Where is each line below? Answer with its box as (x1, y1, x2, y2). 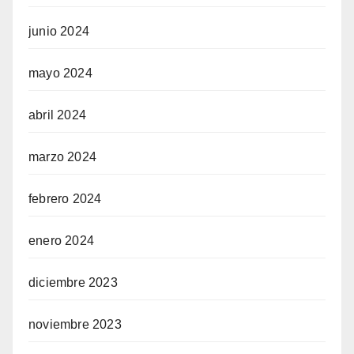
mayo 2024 (28, 66, 92, 80)
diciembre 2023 (28, 276, 118, 289)
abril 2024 (28, 108, 86, 122)
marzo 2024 (28, 150, 96, 164)
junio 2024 (28, 24, 89, 38)
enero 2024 (28, 234, 94, 247)
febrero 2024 (28, 192, 102, 205)
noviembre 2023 (28, 318, 122, 331)
